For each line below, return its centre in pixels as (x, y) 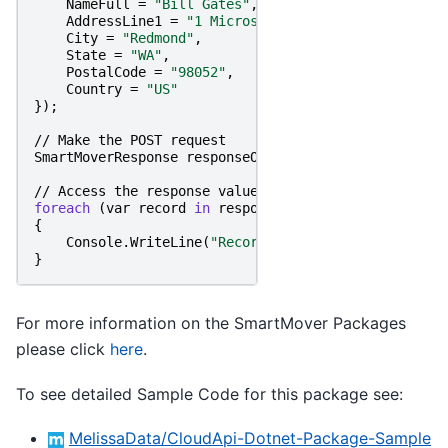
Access (82, 191)
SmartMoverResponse (106, 157)
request (198, 140)
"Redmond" (158, 38)
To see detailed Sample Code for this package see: (209, 393)
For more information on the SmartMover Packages (211, 323)
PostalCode (106, 72)
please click (63, 349)
